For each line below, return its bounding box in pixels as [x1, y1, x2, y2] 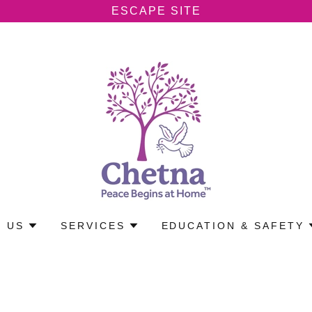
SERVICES [60, 220, 125, 231]
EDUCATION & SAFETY [161, 220, 305, 231]
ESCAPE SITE [111, 5, 201, 17]
